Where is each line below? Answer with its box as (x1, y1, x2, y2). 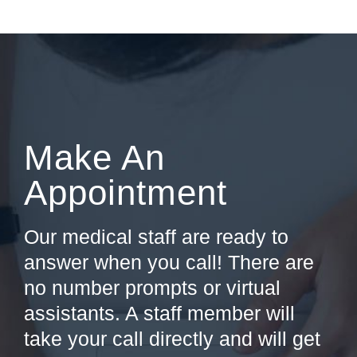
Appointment (24, 172, 227, 212)
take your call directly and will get (24, 327, 320, 350)
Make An (24, 137, 165, 177)
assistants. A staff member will (24, 301, 295, 324)
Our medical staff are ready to (24, 225, 288, 248)
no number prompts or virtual (24, 276, 280, 299)
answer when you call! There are (24, 250, 314, 273)
